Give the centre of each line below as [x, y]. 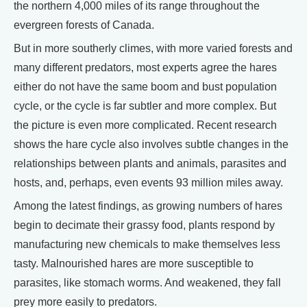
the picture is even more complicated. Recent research [145, 125]
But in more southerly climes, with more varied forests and [153, 48]
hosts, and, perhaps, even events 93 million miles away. [148, 183]
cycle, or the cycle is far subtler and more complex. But [145, 106]
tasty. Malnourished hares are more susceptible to [134, 263]
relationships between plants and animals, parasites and [150, 163]
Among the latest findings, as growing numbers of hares [148, 206]
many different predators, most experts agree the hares [145, 67]
